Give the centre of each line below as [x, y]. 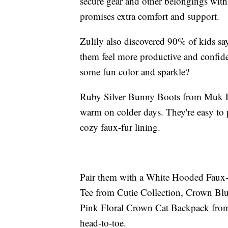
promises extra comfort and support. [150, 16]
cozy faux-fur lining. [120, 127]
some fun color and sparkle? [135, 71]
